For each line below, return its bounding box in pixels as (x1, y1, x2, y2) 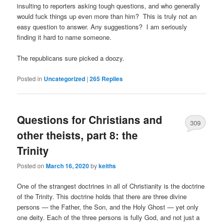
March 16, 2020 (46, 161, 90, 171)
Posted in (17, 74, 43, 83)
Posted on (17, 161, 46, 170)
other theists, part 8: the (17, 127, 138, 142)
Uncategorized (44, 74, 86, 83)
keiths (99, 161, 116, 171)
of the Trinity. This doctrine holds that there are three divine (17, 192, 187, 202)
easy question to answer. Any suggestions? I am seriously (17, 22, 188, 32)
